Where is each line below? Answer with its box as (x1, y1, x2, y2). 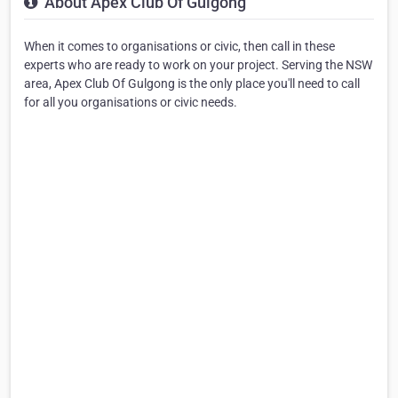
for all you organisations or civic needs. (24, 94, 237, 109)
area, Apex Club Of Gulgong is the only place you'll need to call (24, 76, 360, 91)
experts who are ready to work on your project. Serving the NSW (24, 57, 372, 72)
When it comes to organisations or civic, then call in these (24, 38, 335, 53)
